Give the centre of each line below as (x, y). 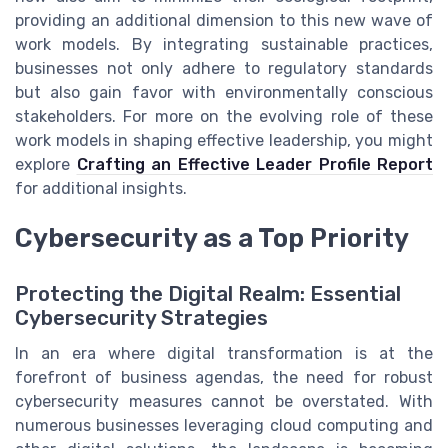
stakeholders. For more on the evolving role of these (224, 117)
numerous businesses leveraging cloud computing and (224, 426)
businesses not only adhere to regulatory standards (224, 69)
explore (46, 165)
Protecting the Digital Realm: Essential (208, 294)
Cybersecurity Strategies (141, 318)
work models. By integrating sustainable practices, (224, 45)
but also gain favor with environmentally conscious (224, 93)
